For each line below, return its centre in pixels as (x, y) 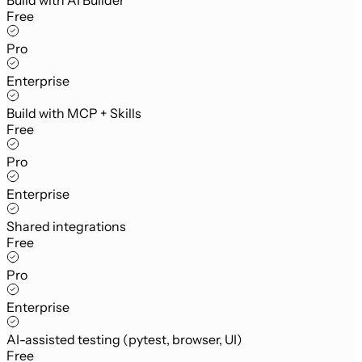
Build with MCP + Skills (74, 113)
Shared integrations (66, 226)
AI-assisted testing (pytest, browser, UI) (124, 339)
